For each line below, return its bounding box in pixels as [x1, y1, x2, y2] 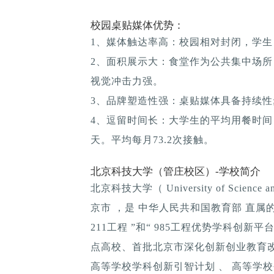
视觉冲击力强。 [91, 75, 163, 86]
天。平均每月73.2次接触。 [91, 134, 214, 145]
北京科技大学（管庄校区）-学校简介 [91, 165, 261, 177]
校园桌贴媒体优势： [91, 19, 184, 31]
